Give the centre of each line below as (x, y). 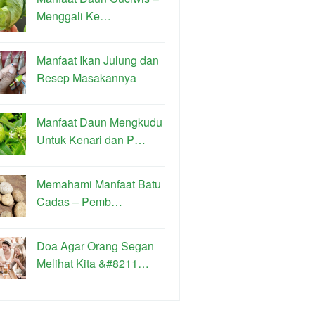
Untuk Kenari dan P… (91, 140)
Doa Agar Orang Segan (95, 246)
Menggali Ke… (74, 16)
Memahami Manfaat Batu (99, 184)
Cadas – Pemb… (79, 201)
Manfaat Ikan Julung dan (98, 60)
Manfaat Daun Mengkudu (99, 122)
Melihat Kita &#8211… (93, 263)
